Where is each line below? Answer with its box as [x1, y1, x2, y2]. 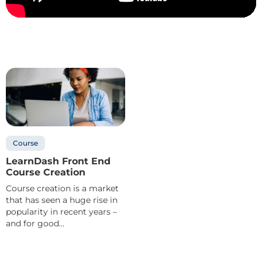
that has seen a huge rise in [6, 194, 118, 205]
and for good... [6, 218, 64, 229]
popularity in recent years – [6, 206, 117, 217]
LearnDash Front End [6, 155, 111, 167]
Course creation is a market [6, 182, 119, 194]
